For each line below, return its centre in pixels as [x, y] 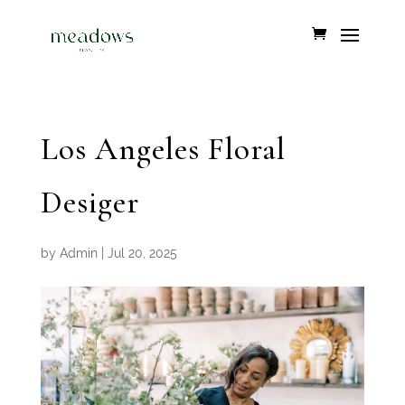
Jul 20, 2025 [142, 253]
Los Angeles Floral [163, 149]
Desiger [89, 202]
